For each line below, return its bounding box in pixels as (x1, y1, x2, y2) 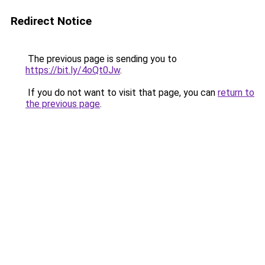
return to (218, 87, 254, 98)
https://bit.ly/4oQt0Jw (25, 64, 120, 76)
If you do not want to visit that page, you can (25, 87, 218, 98)
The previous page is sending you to (25, 53, 177, 64)
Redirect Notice (11, 14, 92, 28)
